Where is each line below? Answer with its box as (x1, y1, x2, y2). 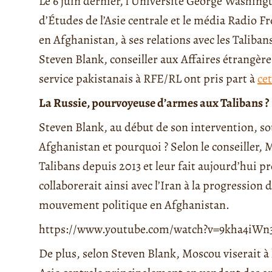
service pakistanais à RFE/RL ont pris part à (39, 70, 257, 87)
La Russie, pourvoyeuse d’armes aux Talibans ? (39, 95, 269, 112)
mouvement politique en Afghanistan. (39, 197, 229, 214)
